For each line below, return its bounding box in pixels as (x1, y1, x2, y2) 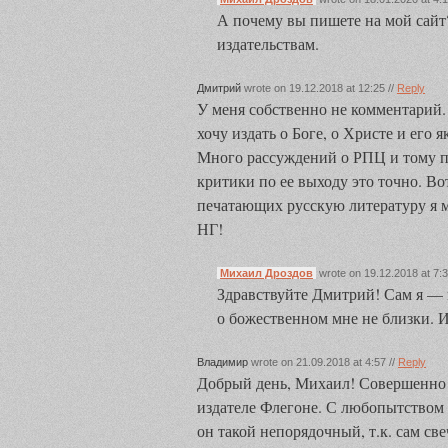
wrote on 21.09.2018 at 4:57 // (248, 356, 398, 368)
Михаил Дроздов (220, 267, 313, 279)
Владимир (197, 356, 248, 368)
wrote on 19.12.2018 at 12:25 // (241, 82, 397, 94)
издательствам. (217, 33, 319, 54)
